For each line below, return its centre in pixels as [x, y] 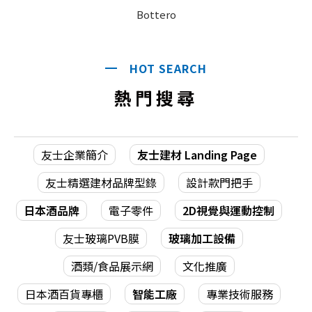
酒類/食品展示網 [112, 266]
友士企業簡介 [75, 155]
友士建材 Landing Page [197, 155]
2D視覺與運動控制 [228, 211]
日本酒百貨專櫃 [64, 294]
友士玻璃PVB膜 [101, 239]
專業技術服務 [240, 294]
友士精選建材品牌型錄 [101, 183]
